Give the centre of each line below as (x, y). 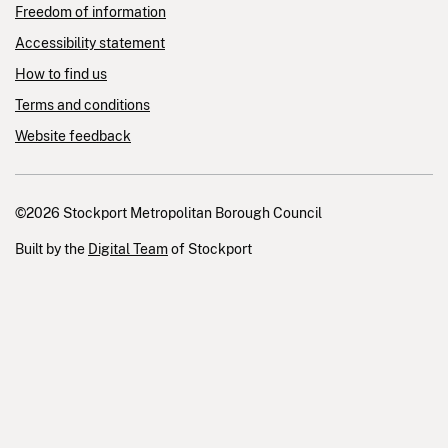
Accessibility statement (90, 43)
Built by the (51, 249)
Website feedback (73, 136)
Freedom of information (90, 12)
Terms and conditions (82, 105)
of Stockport (210, 249)
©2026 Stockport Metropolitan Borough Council (168, 213)
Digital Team (128, 249)
